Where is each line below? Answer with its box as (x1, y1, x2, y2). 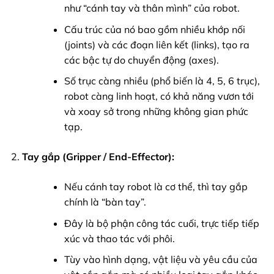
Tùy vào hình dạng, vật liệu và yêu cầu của (64, 253, 257, 266)
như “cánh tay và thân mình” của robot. (64, 1, 240, 14)
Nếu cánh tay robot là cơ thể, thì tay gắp (64, 180, 248, 193)
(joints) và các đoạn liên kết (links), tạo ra (64, 38, 250, 51)
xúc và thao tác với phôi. (64, 232, 175, 245)
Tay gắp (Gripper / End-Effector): (21, 150, 174, 163)
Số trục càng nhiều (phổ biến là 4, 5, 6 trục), (64, 75, 260, 87)
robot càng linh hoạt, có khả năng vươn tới (64, 90, 254, 103)
